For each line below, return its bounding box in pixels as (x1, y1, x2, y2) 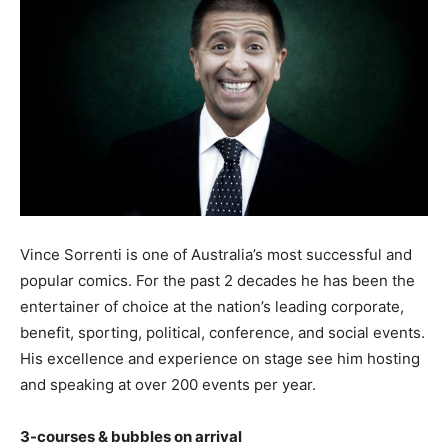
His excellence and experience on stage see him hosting (20, 349, 420, 369)
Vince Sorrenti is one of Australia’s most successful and (20, 245, 412, 265)
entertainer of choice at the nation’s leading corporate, (20, 297, 404, 317)
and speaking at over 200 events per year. (20, 375, 316, 395)
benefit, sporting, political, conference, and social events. (20, 323, 425, 343)
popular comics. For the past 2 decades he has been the (20, 271, 415, 291)
